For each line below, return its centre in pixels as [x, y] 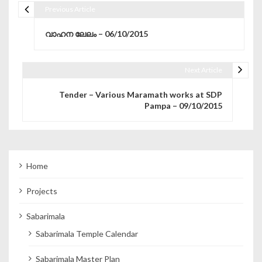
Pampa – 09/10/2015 [183, 105]
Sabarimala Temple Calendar [87, 233]
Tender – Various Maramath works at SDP [140, 94]
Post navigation [66, 20]
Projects [42, 191]
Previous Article [70, 9]
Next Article [203, 70]
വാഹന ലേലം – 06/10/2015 [96, 34]
